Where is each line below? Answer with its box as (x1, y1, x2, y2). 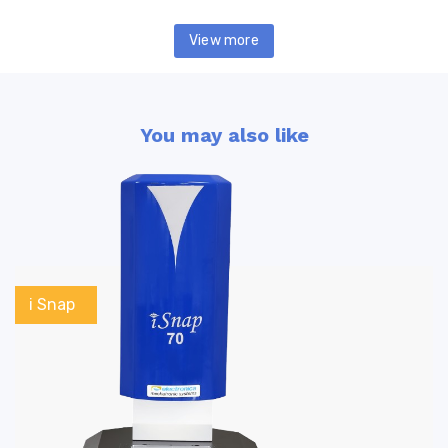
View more (189, 31, 259, 49)
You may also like (139, 122, 309, 147)
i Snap (29, 294, 75, 314)
